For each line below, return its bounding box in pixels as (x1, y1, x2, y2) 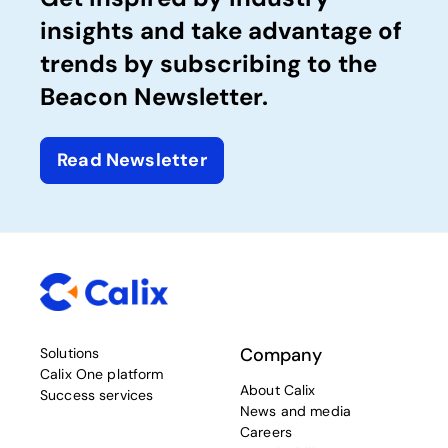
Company (240, 343, 322, 368)
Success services (40, 386, 154, 405)
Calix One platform (40, 365, 164, 384)
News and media (240, 402, 351, 421)
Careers (240, 423, 292, 442)
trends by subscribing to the (40, 48, 377, 79)
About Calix (240, 381, 316, 400)
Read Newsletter (57, 148, 207, 172)
